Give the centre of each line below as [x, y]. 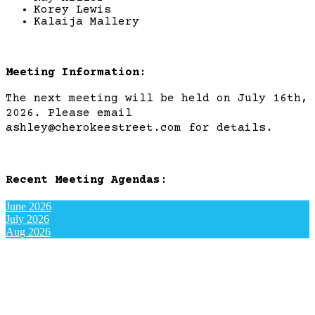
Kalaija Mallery [86, 22]
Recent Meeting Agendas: [86, 180]
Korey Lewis [76, 10]
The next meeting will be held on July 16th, [157, 99]
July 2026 [27, 219]
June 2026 [28, 207]
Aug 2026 [28, 232]
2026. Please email [69, 114]
